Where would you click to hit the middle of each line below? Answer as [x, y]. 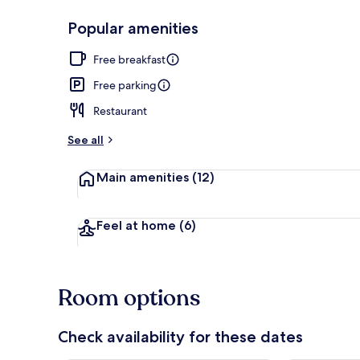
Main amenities [144, 177]
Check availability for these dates [180, 336]
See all [86, 139]
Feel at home [138, 225]
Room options [129, 298]
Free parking [125, 85]
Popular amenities [133, 28]
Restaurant [120, 110]
